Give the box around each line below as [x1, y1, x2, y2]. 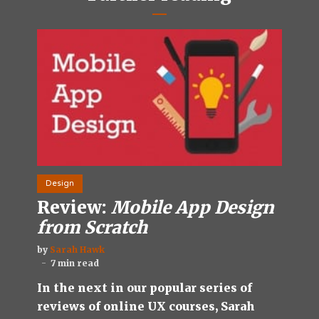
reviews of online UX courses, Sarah [37, 298, 255, 313]
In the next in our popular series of [37, 280, 252, 295]
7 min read [51, 257, 99, 268]
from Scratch [37, 216, 147, 239]
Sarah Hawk [50, 244, 105, 255]
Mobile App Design [111, 196, 274, 219]
